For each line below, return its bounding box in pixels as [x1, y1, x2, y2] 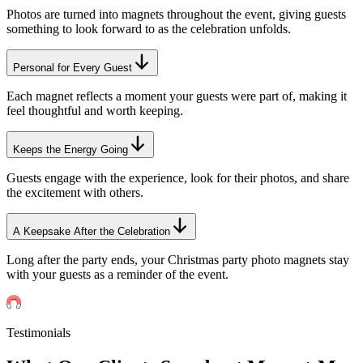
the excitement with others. [6, 186, 143, 200]
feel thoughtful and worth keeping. [6, 104, 183, 118]
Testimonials [6, 326, 70, 340]
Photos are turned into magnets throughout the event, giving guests [6, 7, 346, 22]
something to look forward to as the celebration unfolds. [6, 22, 291, 36]
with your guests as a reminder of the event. [6, 267, 228, 282]
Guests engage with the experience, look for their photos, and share [6, 171, 349, 186]
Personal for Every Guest [13, 62, 132, 75]
